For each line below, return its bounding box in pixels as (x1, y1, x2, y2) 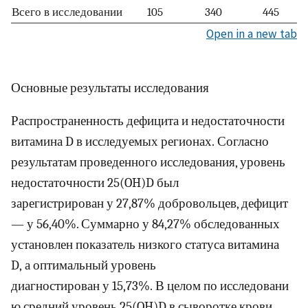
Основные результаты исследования (11, 80, 209, 96)
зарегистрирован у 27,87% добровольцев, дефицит (11, 196, 288, 212)
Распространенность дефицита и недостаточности (11, 113, 285, 129)
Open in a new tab (206, 25, 297, 41)
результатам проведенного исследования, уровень (11, 155, 285, 170)
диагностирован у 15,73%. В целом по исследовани (11, 278, 289, 294)
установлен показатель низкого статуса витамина (11, 237, 279, 253)
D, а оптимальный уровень (11, 258, 156, 274)
